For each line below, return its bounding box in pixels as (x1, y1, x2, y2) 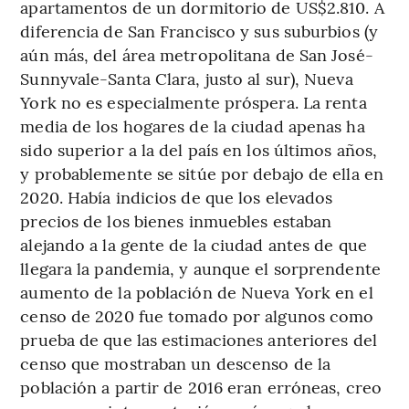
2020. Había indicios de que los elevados (20, 184, 333, 208)
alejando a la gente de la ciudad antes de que (20, 232, 367, 256)
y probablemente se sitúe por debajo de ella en (20, 161, 383, 184)
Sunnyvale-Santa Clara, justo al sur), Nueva (20, 66, 353, 89)
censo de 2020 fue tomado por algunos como (20, 303, 374, 327)
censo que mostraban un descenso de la (20, 351, 331, 374)
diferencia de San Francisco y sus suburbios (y (20, 18, 378, 42)
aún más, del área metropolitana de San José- (20, 42, 373, 66)
